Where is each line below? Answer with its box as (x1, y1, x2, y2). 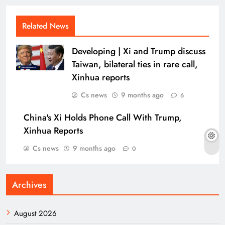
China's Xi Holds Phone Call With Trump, (24, 111, 182, 125)
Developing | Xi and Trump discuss (72, 45, 205, 58)
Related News (22, 20, 69, 32)
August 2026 (14, 208, 57, 219)
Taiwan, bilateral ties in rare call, (72, 58, 198, 71)
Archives (12, 178, 47, 192)
